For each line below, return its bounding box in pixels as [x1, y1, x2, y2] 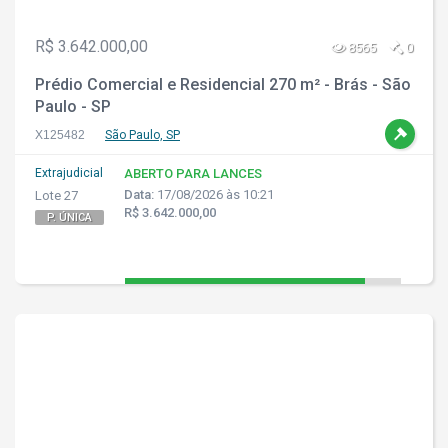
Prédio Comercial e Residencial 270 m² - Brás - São [35, 75, 411, 94]
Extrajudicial [35, 166, 103, 180]
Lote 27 [35, 188, 78, 203]
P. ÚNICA [47, 211, 92, 224]
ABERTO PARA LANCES [124, 166, 262, 181]
